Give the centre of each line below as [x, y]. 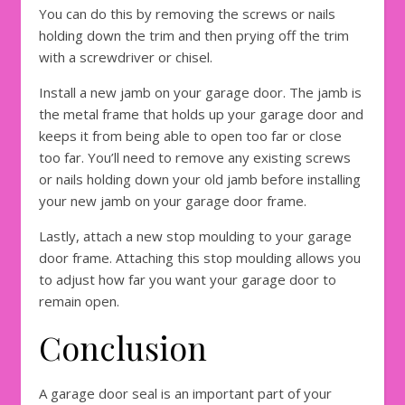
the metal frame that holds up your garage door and [201, 114]
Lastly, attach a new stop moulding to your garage [195, 236]
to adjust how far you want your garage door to [188, 280]
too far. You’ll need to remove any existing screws [195, 158]
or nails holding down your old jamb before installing [200, 179]
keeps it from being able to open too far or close [190, 136]
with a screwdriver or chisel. [126, 57]
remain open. [81, 301]
